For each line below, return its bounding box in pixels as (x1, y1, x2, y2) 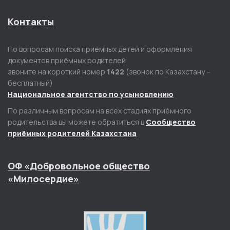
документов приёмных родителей (8, 55, 126, 65)
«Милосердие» (8, 172, 79, 185)
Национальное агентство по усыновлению (8, 89, 174, 99)
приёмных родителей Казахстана (8, 128, 137, 138)
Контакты (8, 15, 54, 28)
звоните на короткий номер (8, 67, 107, 76)
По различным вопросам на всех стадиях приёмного (8, 106, 191, 116)
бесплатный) (8, 78, 53, 88)
